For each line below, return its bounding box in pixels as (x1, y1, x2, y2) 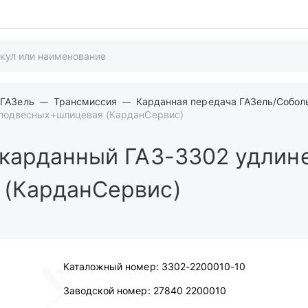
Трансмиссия (53, 96, 118, 107)
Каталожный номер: (63, 261, 159, 272)
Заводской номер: (63, 285, 151, 296)
